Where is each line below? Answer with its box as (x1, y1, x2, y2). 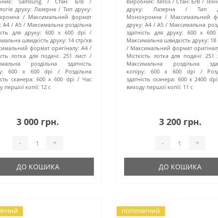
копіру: (126, 67, 145, 75)
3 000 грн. (17, 115, 59, 127)
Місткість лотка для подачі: (126, 52, 202, 59)
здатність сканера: (126, 75, 176, 83)
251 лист (63, 52, 87, 59)
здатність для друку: (126, 28, 184, 36)
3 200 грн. (159, 115, 201, 127)
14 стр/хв (68, 36, 91, 44)
